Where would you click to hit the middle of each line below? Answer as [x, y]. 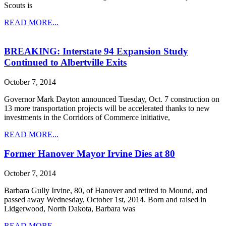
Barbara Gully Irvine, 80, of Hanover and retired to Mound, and [106, 191]
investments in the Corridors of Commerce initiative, [87, 117]
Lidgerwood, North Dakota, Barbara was [70, 209]
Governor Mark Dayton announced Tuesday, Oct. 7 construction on [112, 99]
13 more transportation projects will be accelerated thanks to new [107, 108]
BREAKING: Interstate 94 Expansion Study [96, 51]
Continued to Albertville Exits [65, 62]
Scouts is [18, 6]
